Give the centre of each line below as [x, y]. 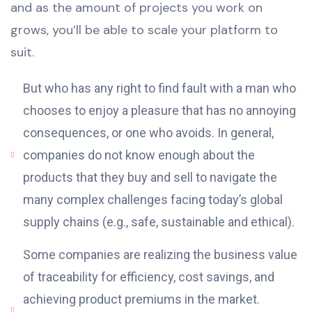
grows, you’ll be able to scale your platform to [144, 30]
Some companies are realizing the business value [160, 255]
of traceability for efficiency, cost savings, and [148, 277]
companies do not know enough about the [139, 155]
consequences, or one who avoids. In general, [148, 133]
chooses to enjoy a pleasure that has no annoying [159, 111]
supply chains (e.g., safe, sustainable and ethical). [158, 222]
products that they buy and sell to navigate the [150, 178]
